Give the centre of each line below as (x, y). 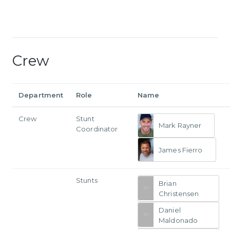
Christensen (179, 193)
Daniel (170, 210)
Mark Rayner (180, 126)
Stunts (87, 180)
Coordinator (97, 129)
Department (41, 95)
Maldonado (178, 220)
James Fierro (181, 150)
